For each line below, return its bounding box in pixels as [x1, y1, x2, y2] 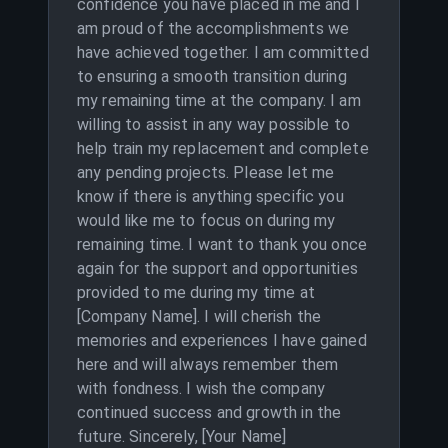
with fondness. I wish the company [77, 379, 325, 398]
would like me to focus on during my [77, 211, 336, 230]
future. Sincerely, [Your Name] [77, 427, 287, 446]
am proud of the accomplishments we [77, 19, 350, 38]
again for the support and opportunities [77, 259, 358, 278]
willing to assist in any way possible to [77, 115, 351, 134]
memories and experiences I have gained [77, 331, 367, 350]
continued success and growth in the [77, 403, 342, 422]
